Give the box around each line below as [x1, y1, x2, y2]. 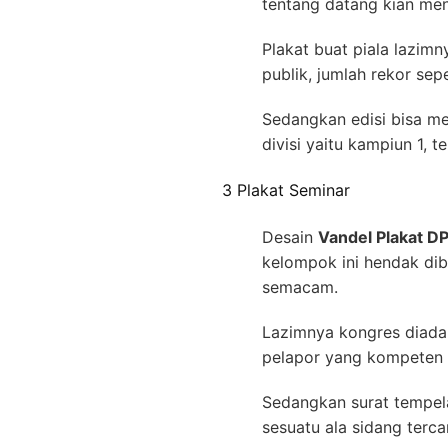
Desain [262, 226, 318, 247]
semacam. [262, 276, 338, 297]
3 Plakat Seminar [222, 180, 350, 201]
